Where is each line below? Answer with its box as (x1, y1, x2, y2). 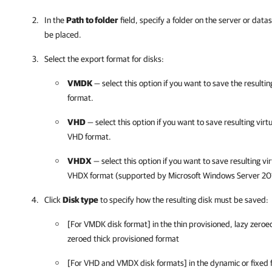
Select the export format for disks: (44, 54, 164, 64)
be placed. (44, 30, 81, 39)
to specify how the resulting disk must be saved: (98, 195, 268, 205)
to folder (86, 15, 118, 25)
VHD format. (67, 132, 111, 141)
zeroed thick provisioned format (67, 234, 179, 243)
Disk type (63, 195, 98, 205)
